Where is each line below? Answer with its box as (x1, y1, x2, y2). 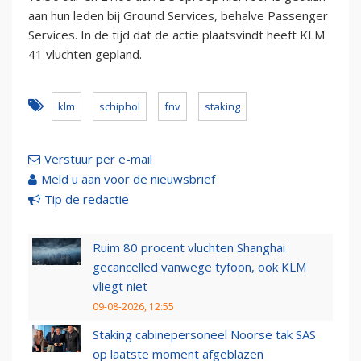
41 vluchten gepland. (28, 46, 142, 63)
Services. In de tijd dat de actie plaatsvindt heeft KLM (28, 27, 325, 44)
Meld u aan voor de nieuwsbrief (41, 171, 215, 188)
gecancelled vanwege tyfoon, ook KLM (93, 259, 306, 276)
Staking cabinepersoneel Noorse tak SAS (93, 326, 316, 343)
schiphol (99, 99, 140, 114)
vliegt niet (93, 278, 147, 295)
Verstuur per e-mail (44, 151, 152, 168)
